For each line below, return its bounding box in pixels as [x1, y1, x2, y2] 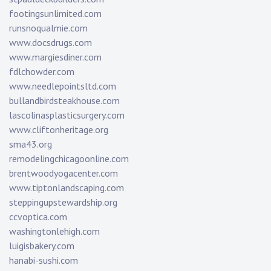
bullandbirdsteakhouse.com [9, 94, 120, 107]
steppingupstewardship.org [9, 196, 117, 209]
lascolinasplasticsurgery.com [9, 109, 125, 122]
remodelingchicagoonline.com [9, 152, 129, 165]
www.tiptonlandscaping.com [9, 181, 124, 194]
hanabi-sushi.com [9, 254, 78, 267]
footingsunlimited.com [9, 7, 102, 20]
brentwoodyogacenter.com [9, 167, 118, 180]
